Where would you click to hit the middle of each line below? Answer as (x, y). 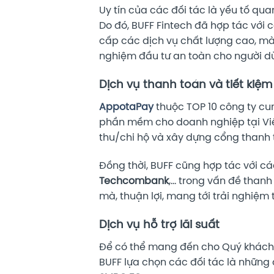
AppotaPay (126, 108)
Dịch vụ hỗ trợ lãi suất (159, 225)
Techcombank (134, 181)
